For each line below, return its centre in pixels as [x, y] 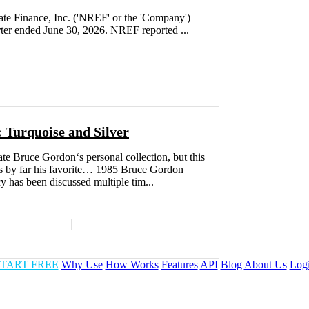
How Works [132, 265]
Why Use [82, 265]
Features [179, 265]
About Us [265, 265]
